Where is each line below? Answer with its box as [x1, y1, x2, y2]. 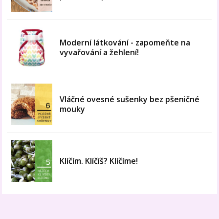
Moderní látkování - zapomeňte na [60, 37, 191, 48]
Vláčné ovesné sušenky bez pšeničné [60, 94, 200, 105]
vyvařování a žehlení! [60, 47, 139, 58]
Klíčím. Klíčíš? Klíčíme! [60, 155, 138, 167]
